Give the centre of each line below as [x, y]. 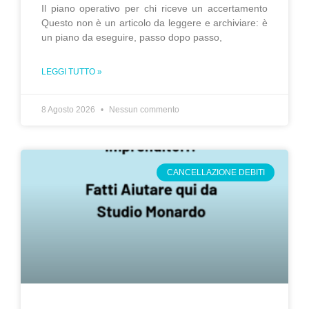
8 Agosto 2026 [69, 110]
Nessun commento [143, 110]
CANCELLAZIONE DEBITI [216, 173]
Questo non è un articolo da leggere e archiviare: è [154, 23]
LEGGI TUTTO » [72, 72]
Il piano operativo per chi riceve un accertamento [154, 8]
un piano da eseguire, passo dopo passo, [132, 37]
